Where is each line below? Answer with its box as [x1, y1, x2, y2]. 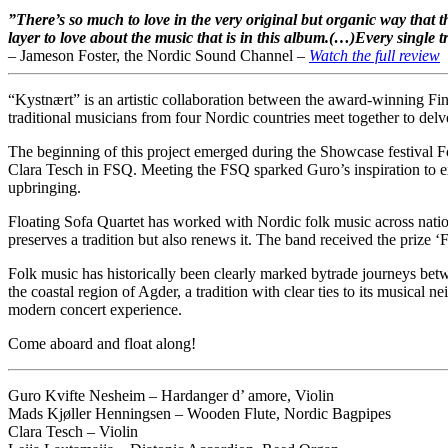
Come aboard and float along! [8, 334, 196, 352]
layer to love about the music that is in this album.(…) [8, 28, 355, 46]
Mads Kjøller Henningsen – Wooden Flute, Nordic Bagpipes [8, 404, 391, 422]
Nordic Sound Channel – [147, 46, 309, 64]
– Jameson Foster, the [8, 46, 147, 64]
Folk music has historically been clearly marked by [8, 264, 327, 282]
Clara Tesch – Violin [8, 422, 138, 440]
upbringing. [8, 178, 81, 196]
